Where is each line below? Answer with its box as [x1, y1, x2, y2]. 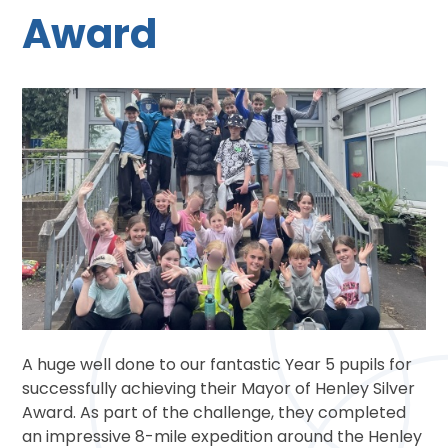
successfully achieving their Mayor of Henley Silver [22, 376, 416, 400]
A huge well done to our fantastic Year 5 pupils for [22, 352, 413, 376]
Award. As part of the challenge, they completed [22, 400, 407, 424]
